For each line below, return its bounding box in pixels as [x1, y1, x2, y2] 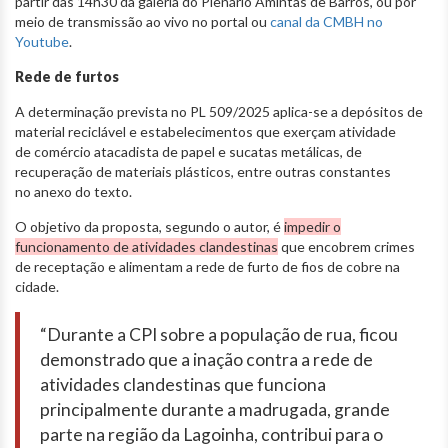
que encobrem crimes [278, 237, 415, 255]
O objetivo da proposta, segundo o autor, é [15, 217, 284, 235]
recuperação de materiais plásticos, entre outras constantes [15, 162, 391, 180]
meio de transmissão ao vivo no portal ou [15, 12, 270, 30]
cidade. [15, 277, 68, 295]
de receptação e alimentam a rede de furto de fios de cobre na [15, 257, 400, 275]
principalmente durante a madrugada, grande [40, 398, 390, 420]
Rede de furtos [15, 67, 119, 85]
